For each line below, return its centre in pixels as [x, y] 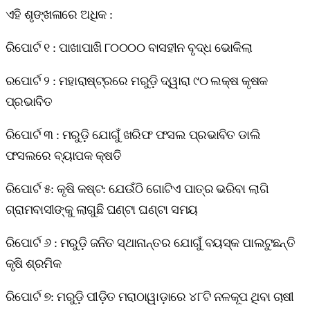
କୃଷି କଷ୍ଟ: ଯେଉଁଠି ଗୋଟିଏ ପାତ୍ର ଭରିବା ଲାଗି [163, 189]
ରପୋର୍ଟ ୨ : [32, 81]
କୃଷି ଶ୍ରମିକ [34, 263]
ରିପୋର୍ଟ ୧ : [32, 47]
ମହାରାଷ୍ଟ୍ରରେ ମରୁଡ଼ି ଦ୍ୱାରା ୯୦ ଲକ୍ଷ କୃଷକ [163, 81]
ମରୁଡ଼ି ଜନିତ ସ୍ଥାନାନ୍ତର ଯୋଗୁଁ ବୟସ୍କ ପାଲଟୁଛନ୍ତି [177, 243]
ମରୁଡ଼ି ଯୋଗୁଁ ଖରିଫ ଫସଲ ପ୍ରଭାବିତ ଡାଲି [161, 135]
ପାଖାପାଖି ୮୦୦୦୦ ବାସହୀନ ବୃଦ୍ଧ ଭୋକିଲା [155, 47]
